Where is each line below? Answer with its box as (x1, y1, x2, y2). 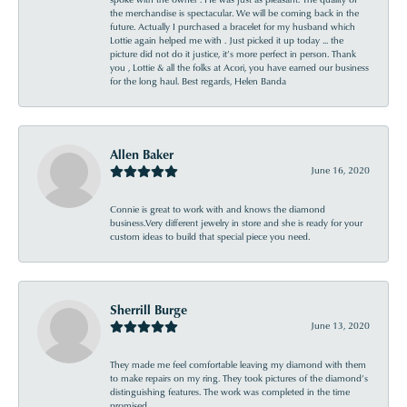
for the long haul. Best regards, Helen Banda (110, 74, 286, 87)
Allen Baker (110, 145, 174, 163)
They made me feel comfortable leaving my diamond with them (110, 358, 366, 371)
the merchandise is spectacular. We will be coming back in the (110, 6, 359, 19)
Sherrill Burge (110, 301, 187, 318)
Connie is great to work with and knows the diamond (110, 203, 325, 215)
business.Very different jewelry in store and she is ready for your (110, 216, 362, 229)
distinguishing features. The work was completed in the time (110, 385, 350, 398)
